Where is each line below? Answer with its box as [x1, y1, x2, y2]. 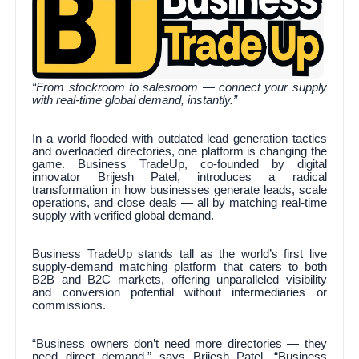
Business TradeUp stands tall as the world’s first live [32, 247, 327, 260]
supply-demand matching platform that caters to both [32, 260, 327, 273]
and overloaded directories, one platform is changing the [32, 144, 327, 158]
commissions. [32, 298, 107, 312]
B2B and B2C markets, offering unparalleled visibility [32, 272, 327, 286]
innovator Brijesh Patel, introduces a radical [32, 170, 327, 184]
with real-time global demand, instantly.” [32, 93, 238, 107]
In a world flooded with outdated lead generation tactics [32, 131, 327, 145]
